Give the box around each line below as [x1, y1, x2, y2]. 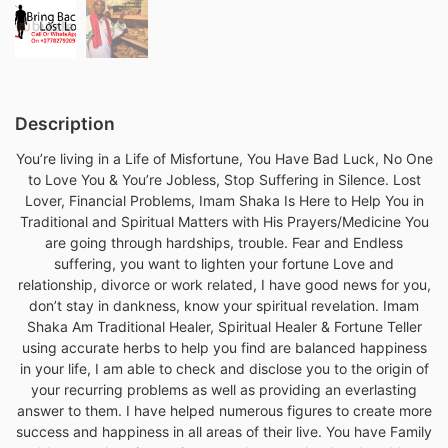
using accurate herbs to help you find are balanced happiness [21, 339, 427, 357]
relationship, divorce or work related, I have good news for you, [17, 276, 431, 294]
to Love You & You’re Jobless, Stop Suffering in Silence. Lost [27, 171, 421, 189]
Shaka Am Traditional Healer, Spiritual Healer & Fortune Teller [26, 318, 422, 336]
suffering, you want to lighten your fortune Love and [54, 255, 394, 273]
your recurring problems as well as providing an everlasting [31, 381, 417, 399]
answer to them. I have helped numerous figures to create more [16, 402, 432, 420]
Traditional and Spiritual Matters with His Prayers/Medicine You [19, 213, 429, 231]
